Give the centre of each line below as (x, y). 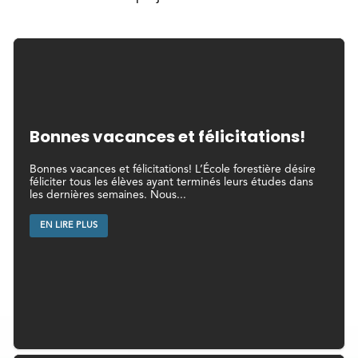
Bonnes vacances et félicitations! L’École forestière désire (172, 169)
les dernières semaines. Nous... (107, 195)
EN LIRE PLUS (68, 225)
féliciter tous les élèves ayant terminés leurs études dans (171, 182)
